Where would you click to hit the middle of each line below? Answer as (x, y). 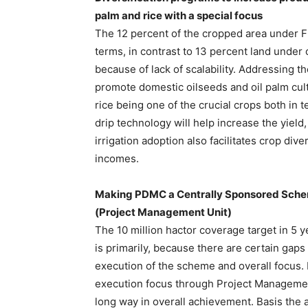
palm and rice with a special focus (179, 15)
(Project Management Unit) (163, 212)
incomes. (117, 158)
